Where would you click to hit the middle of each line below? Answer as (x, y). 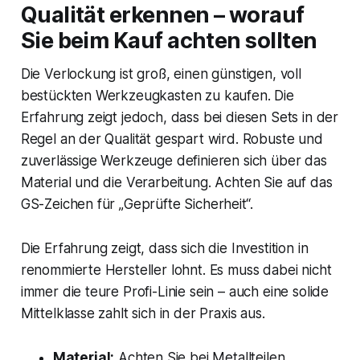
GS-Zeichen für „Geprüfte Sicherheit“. (137, 205)
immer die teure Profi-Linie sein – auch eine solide (175, 292)
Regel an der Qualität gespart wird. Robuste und (172, 139)
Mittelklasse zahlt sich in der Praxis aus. (143, 314)
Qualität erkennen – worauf (162, 15)
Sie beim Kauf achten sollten (169, 41)
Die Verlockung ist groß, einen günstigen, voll (161, 74)
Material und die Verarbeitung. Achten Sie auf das (176, 183)
